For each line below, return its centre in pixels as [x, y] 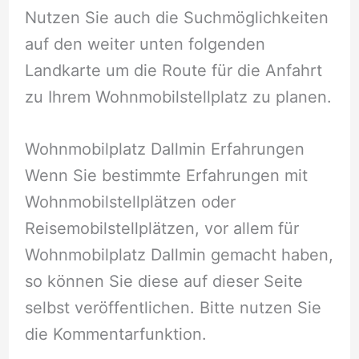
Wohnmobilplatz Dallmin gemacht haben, [179, 255]
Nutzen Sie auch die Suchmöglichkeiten [176, 18]
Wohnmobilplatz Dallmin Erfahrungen [164, 149]
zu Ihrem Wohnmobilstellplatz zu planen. [178, 97]
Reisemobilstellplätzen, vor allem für [161, 229]
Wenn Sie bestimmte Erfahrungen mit [166, 176]
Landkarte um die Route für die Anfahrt [173, 71]
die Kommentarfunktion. [115, 335]
